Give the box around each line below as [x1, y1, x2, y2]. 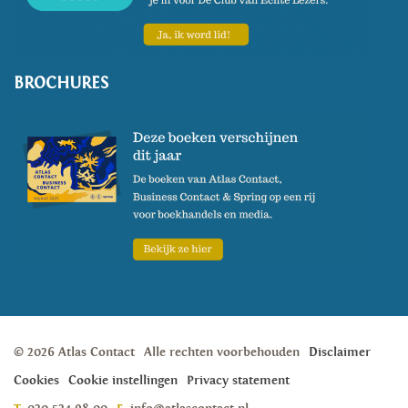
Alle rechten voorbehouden [144, 345, 300, 361]
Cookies [14, 373, 59, 389]
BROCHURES [14, 72, 108, 93]
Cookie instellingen [68, 373, 178, 389]
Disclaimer [309, 345, 371, 361]
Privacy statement [187, 373, 290, 389]
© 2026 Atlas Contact [14, 345, 135, 361]
